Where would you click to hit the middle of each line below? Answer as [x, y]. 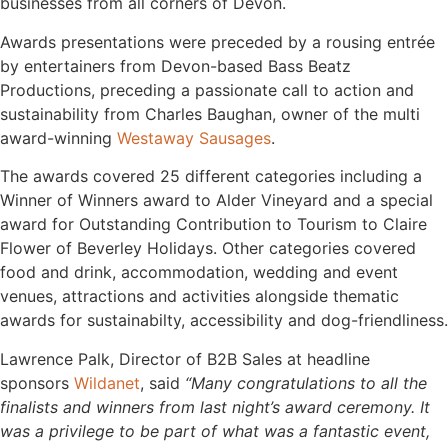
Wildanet [107, 382]
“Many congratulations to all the [306, 382]
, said [162, 382]
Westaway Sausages [194, 137]
